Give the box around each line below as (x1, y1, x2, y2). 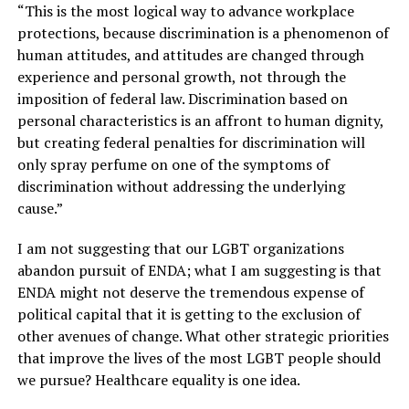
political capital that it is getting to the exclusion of (16, 304, 361, 324)
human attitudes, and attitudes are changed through (16, 45, 364, 65)
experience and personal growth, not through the (16, 67, 346, 87)
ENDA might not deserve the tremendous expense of (16, 282, 364, 302)
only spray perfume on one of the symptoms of (16, 154, 330, 174)
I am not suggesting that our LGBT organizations (16, 238, 344, 258)
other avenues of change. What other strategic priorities (16, 326, 389, 346)
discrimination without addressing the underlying (16, 176, 345, 196)
